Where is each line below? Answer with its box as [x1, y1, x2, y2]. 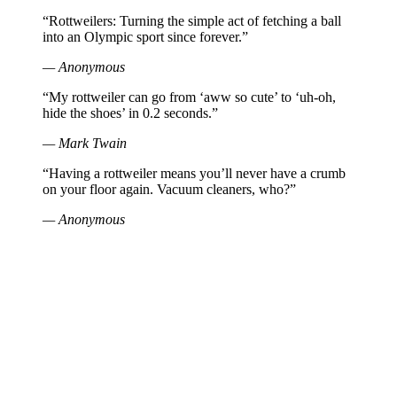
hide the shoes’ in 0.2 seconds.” [43, 105, 218, 121]
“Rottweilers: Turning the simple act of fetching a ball [43, 13, 341, 29]
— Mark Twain [43, 136, 127, 152]
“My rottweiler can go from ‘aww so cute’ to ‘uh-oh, [43, 90, 336, 105]
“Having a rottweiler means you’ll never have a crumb [43, 166, 346, 182]
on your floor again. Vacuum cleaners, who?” [43, 182, 296, 198]
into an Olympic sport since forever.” [43, 29, 248, 45]
